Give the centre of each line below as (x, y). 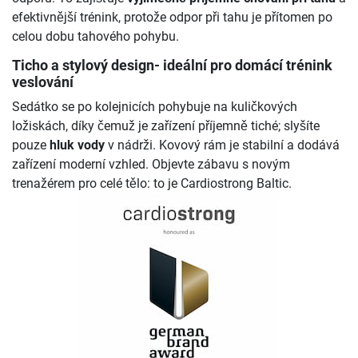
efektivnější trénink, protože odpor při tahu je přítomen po (172, 18)
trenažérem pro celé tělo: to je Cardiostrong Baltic (150, 183)
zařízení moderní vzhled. (82, 164)
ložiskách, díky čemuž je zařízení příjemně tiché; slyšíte (166, 125)
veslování (43, 82)
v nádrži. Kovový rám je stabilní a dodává (222, 145)
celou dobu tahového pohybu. (95, 37)
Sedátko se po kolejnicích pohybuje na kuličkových (155, 106)
